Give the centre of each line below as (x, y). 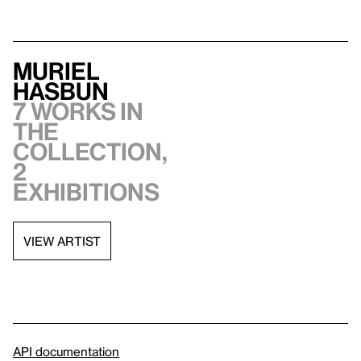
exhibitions (86, 192)
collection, (90, 152)
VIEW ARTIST (62, 241)
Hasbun (61, 91)
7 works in (78, 112)
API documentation (66, 352)
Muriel (56, 71)
